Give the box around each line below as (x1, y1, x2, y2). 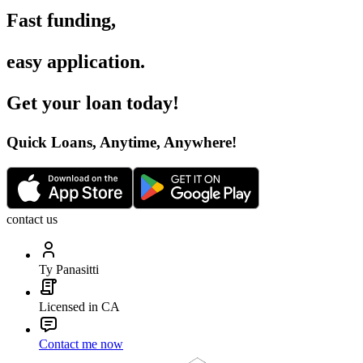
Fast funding (6, 10, 111, 32)
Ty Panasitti (39, 262, 99, 276)
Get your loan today (6, 92, 173, 114)
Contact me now (39, 336, 123, 351)
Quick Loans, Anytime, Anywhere (6, 134, 232, 152)
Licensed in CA (39, 299, 120, 314)
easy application (6, 51, 140, 73)
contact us (6, 211, 58, 226)
